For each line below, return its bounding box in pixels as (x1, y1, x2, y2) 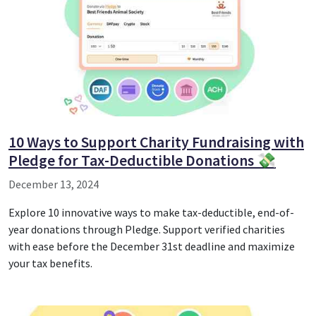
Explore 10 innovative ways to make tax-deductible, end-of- (8, 205, 294, 219)
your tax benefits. (8, 255, 92, 270)
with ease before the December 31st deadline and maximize (8, 238, 295, 253)
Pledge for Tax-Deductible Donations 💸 (8, 150, 276, 170)
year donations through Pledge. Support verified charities (8, 221, 285, 236)
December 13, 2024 (8, 176, 99, 191)
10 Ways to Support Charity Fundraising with (8, 132, 304, 152)
